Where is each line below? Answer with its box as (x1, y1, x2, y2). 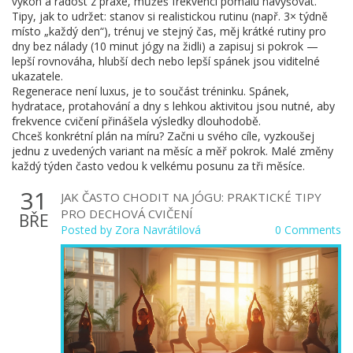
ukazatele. (12, 69, 63, 84)
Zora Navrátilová (115, 222, 201, 237)
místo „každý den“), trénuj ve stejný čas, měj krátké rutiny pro (12, 24, 326, 39)
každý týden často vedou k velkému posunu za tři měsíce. (12, 158, 305, 173)
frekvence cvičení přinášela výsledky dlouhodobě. (12, 113, 261, 128)
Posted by (61, 222, 115, 237)
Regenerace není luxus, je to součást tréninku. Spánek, (12, 84, 289, 98)
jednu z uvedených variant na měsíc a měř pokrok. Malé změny (12, 143, 333, 158)
